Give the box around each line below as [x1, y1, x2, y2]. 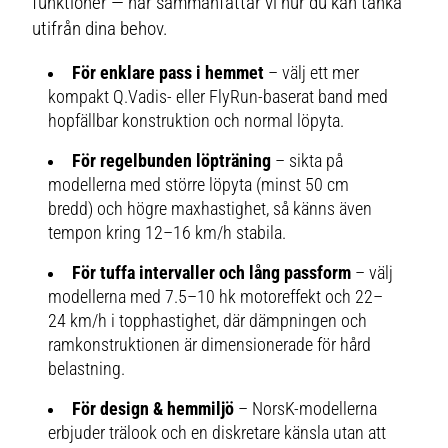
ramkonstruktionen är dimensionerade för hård [48, 335, 372, 356]
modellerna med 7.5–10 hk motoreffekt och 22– [48, 287, 384, 308]
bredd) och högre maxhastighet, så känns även [48, 199, 373, 220]
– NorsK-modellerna [234, 399, 378, 420]
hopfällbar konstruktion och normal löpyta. [48, 111, 345, 132]
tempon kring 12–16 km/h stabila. [48, 223, 287, 244]
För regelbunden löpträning [72, 151, 272, 172]
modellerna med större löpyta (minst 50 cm [48, 175, 350, 196]
